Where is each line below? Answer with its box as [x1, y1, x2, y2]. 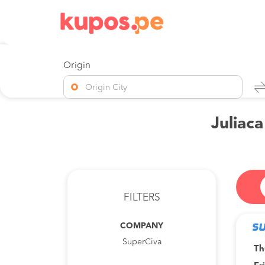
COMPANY [120, 222, 163, 230]
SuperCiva [122, 238, 161, 246]
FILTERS [123, 193, 160, 203]
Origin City [85, 83, 128, 92]
